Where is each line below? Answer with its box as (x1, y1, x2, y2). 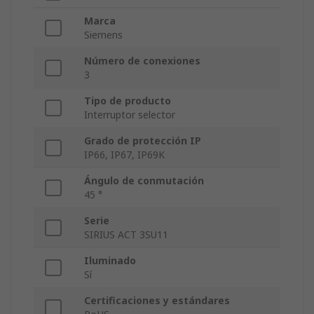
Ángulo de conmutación (84, 174, 204, 188)
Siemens (84, 28, 123, 42)
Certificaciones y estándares (84, 294, 230, 308)
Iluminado (84, 254, 136, 268)
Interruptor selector (84, 108, 175, 122)
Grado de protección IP (84, 134, 201, 148)
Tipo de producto (84, 94, 171, 108)
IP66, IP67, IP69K (84, 148, 165, 162)
